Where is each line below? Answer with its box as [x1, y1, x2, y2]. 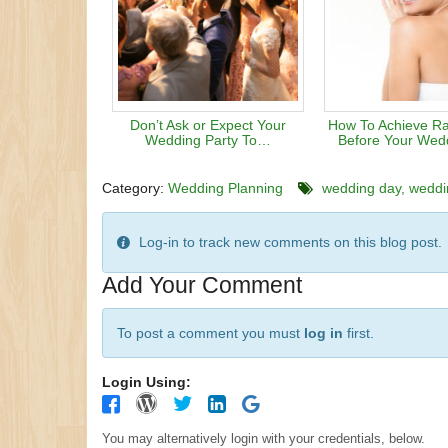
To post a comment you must [117, 324, 304, 341]
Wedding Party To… [144, 131, 271, 148]
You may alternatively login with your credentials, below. [389, 430, 425, 446]
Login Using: [102, 373, 191, 390]
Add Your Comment [102, 271, 302, 298]
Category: [102, 179, 168, 196]
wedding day [322, 179, 401, 196]
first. [343, 324, 374, 341]
